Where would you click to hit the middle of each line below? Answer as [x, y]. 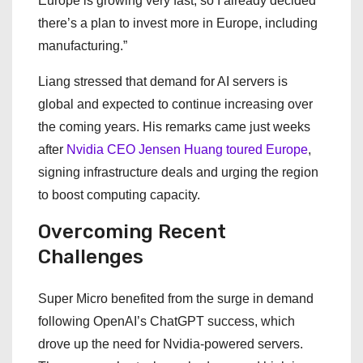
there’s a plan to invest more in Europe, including [178, 23]
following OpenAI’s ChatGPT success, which [167, 321]
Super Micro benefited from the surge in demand [176, 299]
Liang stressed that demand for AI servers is [163, 81]
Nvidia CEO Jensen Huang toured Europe [187, 149]
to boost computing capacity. [119, 195]
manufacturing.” [83, 46]
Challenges [91, 257]
